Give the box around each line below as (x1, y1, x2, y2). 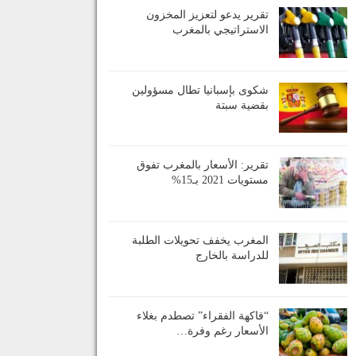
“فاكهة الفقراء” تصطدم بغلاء (137, 309, 269, 322)
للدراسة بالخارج (195, 250, 269, 261)
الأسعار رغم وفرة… (176, 324, 269, 337)
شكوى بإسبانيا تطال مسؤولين (132, 83, 269, 96)
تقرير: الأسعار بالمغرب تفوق (137, 159, 269, 172)
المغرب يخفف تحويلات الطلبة (132, 234, 269, 246)
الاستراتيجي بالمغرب (172, 24, 269, 37)
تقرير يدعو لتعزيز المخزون (146, 9, 269, 21)
